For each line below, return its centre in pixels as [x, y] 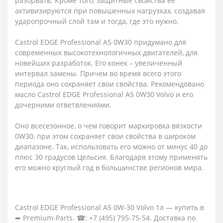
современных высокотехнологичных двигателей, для [106, 52]
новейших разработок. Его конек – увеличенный [99, 63]
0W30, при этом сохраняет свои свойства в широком [105, 136]
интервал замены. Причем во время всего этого [98, 73]
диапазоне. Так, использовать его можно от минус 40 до [111, 146]
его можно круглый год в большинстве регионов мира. [109, 167]
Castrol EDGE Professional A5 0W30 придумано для [101, 42]
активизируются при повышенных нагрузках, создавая [110, 10]
